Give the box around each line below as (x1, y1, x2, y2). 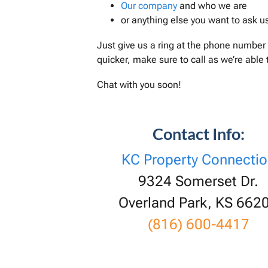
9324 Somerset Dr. (138, 173, 259, 190)
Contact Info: (152, 124, 245, 144)
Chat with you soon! (97, 79, 181, 91)
